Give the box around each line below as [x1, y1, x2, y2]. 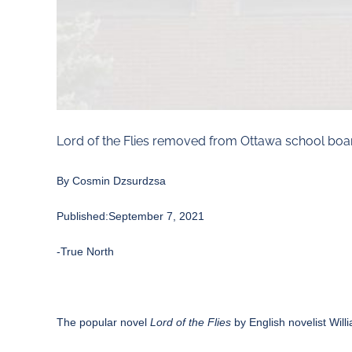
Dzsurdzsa [113, 174, 166, 187]
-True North [57, 244, 114, 258]
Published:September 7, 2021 [57, 209, 204, 222]
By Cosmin [57, 174, 113, 187]
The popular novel [57, 315, 150, 328]
